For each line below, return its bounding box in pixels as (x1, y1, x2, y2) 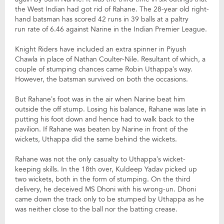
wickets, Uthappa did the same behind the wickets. (15, 134, 177, 144)
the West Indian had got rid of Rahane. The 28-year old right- (15, 4, 209, 14)
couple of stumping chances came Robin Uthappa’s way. (15, 64, 192, 74)
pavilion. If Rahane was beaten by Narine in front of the (15, 124, 188, 134)
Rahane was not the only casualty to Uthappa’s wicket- (15, 154, 185, 164)
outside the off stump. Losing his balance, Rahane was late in (15, 104, 206, 114)
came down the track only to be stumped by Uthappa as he (15, 194, 204, 204)
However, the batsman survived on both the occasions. (15, 74, 188, 84)
